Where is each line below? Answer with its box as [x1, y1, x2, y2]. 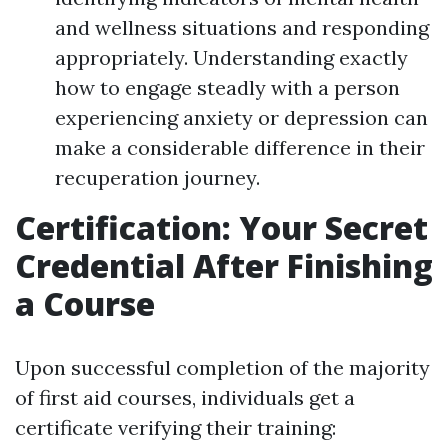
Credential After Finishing [15, 244, 433, 288]
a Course [15, 282, 155, 326]
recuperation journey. [55, 165, 260, 191]
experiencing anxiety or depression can [55, 105, 428, 131]
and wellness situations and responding [55, 15, 429, 41]
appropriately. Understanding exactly [55, 45, 408, 71]
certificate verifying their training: [15, 415, 336, 441]
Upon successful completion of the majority [15, 355, 430, 381]
